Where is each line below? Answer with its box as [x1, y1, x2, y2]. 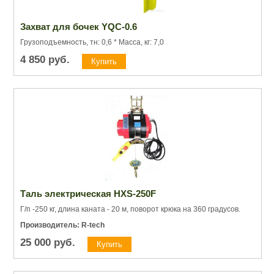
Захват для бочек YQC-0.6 [20, 21, 137, 32]
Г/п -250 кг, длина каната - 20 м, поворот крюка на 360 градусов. [20, 204, 240, 213]
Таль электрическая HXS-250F [20, 188, 156, 199]
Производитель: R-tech [20, 220, 105, 229]
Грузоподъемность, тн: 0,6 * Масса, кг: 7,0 [20, 37, 166, 46]
